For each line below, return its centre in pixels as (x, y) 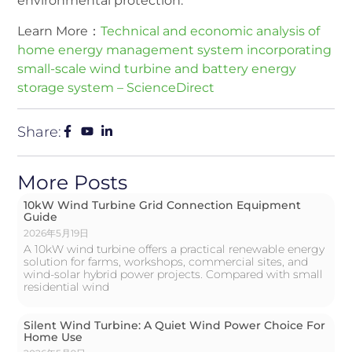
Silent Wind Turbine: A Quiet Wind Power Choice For (175, 325)
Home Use (53, 337)
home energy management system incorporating (175, 49)
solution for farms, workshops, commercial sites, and (166, 261)
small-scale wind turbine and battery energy (157, 68)
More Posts (73, 182)
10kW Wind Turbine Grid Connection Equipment (163, 205)
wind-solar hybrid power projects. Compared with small (174, 274)
